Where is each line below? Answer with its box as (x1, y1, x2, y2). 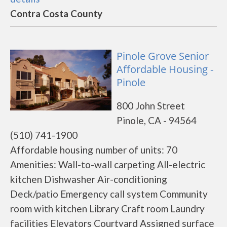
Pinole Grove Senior (117, 49, 209, 63)
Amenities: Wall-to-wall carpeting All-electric (10, 159, 205, 170)
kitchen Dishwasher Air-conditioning (10, 173, 167, 185)
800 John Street (117, 100, 185, 111)
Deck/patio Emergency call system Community (10, 188, 208, 200)
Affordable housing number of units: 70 (10, 144, 177, 156)
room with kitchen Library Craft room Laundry (10, 203, 205, 214)
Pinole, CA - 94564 (117, 115, 197, 126)
